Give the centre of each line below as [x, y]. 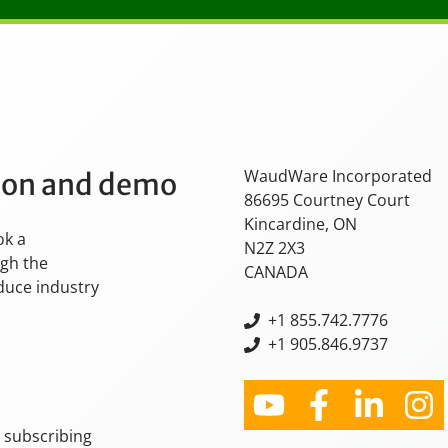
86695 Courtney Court [327, 200]
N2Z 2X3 [274, 248]
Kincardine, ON [300, 224]
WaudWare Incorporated [338, 176]
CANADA [276, 272]
